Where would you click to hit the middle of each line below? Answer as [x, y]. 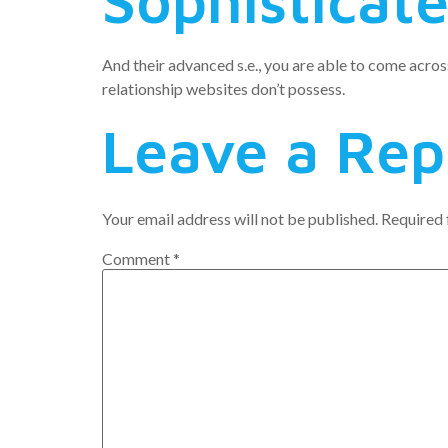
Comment [137, 259]
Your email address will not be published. [240, 219]
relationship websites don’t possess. [223, 88]
